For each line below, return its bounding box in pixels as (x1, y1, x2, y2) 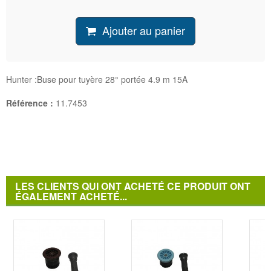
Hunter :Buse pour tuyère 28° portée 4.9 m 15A (6, 73, 188, 86)
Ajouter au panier (102, 22, 185, 39)
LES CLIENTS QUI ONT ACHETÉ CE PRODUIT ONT (15, 179, 250, 194)
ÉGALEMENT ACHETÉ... (15, 189, 127, 204)
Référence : (6, 97, 53, 109)
